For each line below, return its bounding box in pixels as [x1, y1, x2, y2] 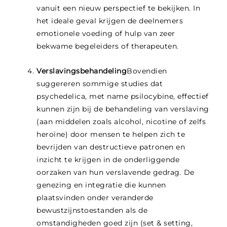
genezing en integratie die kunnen [36, 180, 166, 190]
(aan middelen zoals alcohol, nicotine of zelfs [36, 117, 206, 127]
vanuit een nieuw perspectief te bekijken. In [36, 4, 201, 13]
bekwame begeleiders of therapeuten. [36, 42, 179, 51]
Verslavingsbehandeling [36, 66, 127, 76]
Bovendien [127, 66, 167, 76]
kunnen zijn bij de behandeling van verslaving [36, 104, 209, 114]
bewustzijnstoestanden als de [36, 206, 148, 215]
